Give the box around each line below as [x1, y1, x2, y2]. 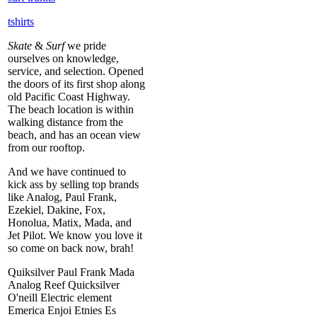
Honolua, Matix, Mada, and [8, 216, 132, 229]
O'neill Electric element [8, 291, 112, 304]
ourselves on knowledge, [8, 52, 119, 64]
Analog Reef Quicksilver [8, 278, 120, 291]
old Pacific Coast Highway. [8, 90, 130, 103]
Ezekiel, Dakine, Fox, [8, 203, 105, 216]
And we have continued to [8, 165, 126, 178]
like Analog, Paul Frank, [8, 190, 117, 203]
